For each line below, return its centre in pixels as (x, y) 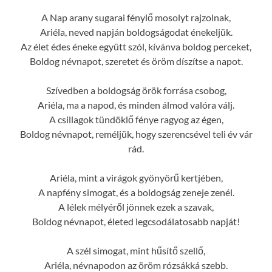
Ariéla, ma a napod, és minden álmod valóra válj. (136, 104)
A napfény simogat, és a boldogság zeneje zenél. (136, 192)
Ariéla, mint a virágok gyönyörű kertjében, (136, 177)
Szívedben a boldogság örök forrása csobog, (136, 90)
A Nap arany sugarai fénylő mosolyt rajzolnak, (136, 17)
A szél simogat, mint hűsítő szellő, (136, 250)
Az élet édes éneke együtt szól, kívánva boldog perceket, (136, 46)
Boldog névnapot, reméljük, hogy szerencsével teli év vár (136, 134)
